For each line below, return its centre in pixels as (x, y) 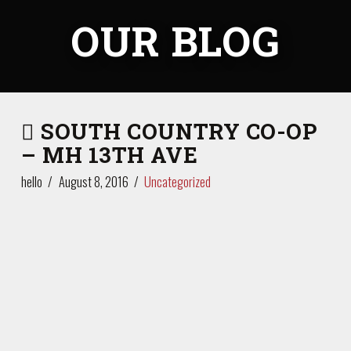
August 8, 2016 (93, 181)
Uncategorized (178, 181)
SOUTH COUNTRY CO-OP (176, 130)
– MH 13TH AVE (109, 154)
